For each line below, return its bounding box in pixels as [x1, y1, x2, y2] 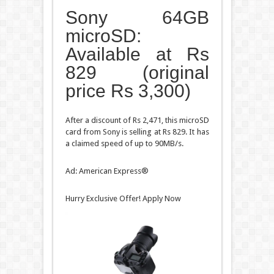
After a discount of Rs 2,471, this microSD [65, 115, 209, 125]
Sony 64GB [65, 7, 209, 28]
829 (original [65, 62, 209, 83]
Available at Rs [65, 43, 209, 64]
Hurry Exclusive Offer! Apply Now [65, 193, 181, 203]
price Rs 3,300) [65, 80, 191, 101]
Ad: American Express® [65, 166, 149, 176]
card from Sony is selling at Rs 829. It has [65, 127, 209, 136]
